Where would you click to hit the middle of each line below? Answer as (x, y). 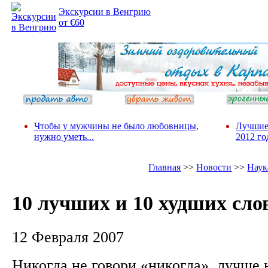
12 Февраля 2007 (68, 237)
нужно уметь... (64, 137)
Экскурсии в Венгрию (105, 12)
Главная (165, 167)
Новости (214, 167)
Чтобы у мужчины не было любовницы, (116, 126)
